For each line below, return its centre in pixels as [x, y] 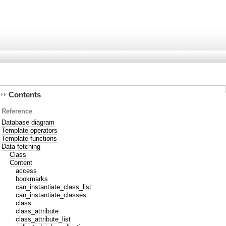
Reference [17, 111]
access [26, 171]
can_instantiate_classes [51, 195]
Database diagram [28, 122]
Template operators [30, 130]
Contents [25, 95]
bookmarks [32, 179]
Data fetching [21, 146]
